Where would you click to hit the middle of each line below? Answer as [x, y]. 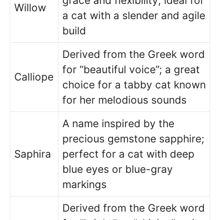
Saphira [33, 154]
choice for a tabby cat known [134, 84]
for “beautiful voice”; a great [131, 69]
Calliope [34, 77]
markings [84, 184]
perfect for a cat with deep [128, 154]
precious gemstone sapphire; [133, 138]
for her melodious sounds [124, 100]
